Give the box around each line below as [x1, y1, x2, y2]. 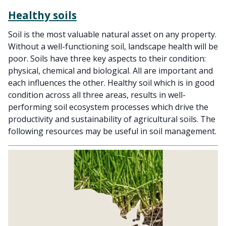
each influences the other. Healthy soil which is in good [8, 77, 214, 88]
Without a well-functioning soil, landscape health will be [8, 41, 218, 52]
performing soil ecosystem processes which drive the [8, 101, 208, 112]
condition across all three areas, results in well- [8, 89, 186, 100]
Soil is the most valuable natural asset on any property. [8, 29, 216, 40]
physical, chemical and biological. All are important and [8, 65, 213, 76]
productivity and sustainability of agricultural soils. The [8, 114, 215, 125]
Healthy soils [8, 8, 77, 22]
